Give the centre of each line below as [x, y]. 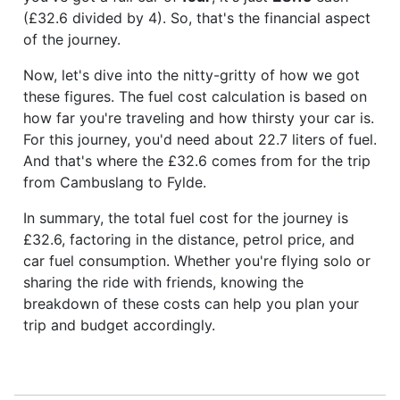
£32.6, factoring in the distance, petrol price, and [189, 239]
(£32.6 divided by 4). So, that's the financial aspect [197, 17]
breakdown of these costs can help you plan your [191, 303]
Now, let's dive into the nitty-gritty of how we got [192, 75]
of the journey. [72, 39]
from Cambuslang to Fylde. [115, 182]
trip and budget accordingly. [119, 325]
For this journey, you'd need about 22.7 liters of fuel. [200, 139]
